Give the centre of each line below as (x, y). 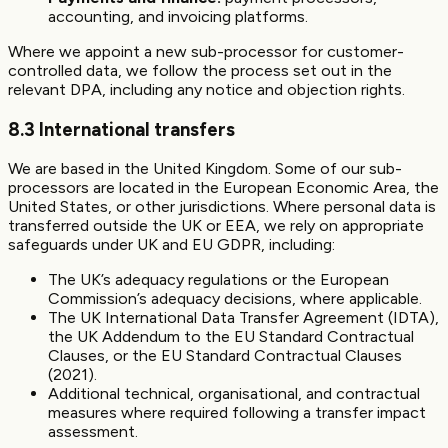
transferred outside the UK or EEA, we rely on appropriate (216, 226)
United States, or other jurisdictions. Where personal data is (222, 207)
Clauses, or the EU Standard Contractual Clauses (225, 356)
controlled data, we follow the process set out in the (200, 70)
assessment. (93, 432)
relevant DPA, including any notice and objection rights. (206, 89)
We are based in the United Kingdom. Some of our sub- (205, 169)
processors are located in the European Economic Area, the (223, 188)
